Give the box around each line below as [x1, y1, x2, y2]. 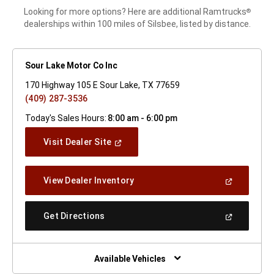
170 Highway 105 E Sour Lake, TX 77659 [25, 80, 180, 91]
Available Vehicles [94, 254, 166, 264]
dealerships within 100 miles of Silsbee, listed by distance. [23, 19, 251, 29]
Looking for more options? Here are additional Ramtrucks [23, 7, 246, 17]
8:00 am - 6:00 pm [107, 113, 177, 124]
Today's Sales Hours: [25, 113, 106, 124]
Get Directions [43, 211, 105, 221]
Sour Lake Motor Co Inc [25, 61, 117, 71]
